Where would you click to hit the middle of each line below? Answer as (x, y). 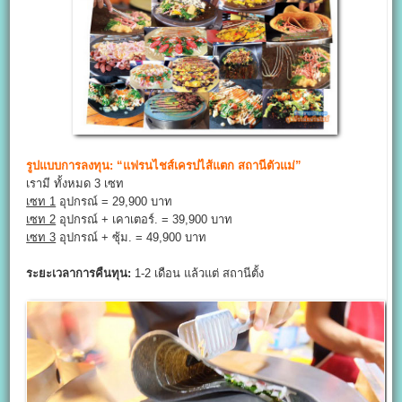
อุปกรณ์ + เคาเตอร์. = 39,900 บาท (144, 219)
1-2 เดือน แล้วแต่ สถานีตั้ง (198, 273)
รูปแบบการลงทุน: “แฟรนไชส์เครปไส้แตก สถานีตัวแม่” (164, 165)
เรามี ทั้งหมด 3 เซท (75, 183)
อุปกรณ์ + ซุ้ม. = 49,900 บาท (131, 237)
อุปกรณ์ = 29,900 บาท (114, 201)
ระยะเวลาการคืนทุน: (79, 273)
